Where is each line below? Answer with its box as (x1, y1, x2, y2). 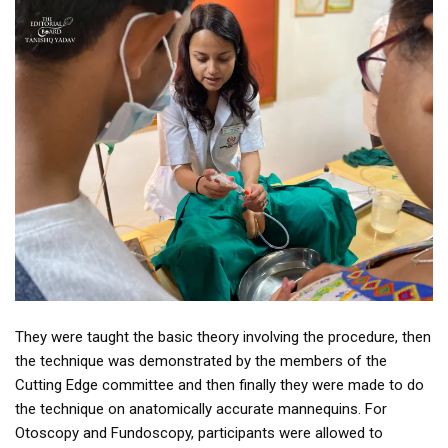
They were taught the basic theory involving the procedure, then (15, 327, 431, 346)
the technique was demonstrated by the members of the (15, 351, 387, 370)
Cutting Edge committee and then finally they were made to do (15, 375, 424, 394)
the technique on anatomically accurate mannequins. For (15, 399, 387, 418)
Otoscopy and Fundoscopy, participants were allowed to (15, 423, 383, 442)
